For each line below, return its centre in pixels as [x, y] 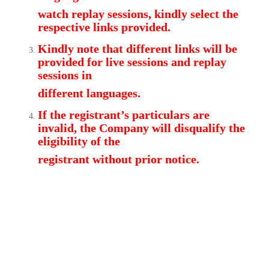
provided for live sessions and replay [132, 62]
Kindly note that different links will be [137, 48]
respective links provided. [104, 27]
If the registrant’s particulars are [123, 114]
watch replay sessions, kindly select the [138, 14]
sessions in [65, 75]
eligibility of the [79, 141]
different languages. [89, 93]
